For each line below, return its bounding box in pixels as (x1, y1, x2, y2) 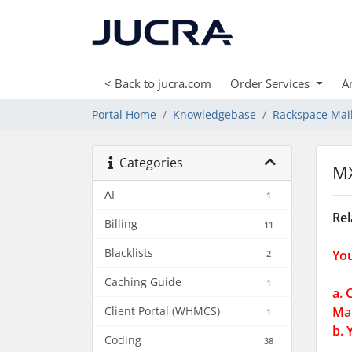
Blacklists (104, 245, 153, 260)
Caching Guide (104, 274, 181, 289)
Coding (104, 332, 141, 347)
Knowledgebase (173, 107, 256, 122)
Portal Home (92, 107, 156, 122)
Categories (113, 154, 183, 171)
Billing (104, 216, 137, 231)
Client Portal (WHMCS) (104, 303, 220, 318)
